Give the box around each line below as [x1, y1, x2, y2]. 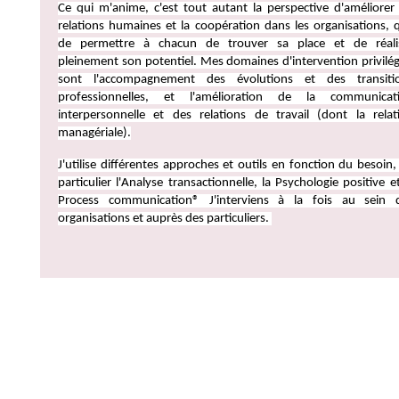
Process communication [58, 194, 192, 208]
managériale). [58, 126, 131, 140]
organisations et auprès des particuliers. [58, 212, 272, 225]
